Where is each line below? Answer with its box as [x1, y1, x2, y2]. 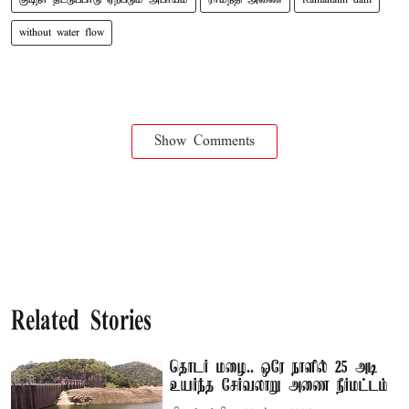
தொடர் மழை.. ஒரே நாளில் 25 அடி [170, 358, 379, 377]
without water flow [19, 26, 104, 39]
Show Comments [154, 132, 255, 150]
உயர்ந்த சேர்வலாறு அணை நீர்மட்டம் [170, 376, 389, 395]
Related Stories [11, 308, 152, 337]
